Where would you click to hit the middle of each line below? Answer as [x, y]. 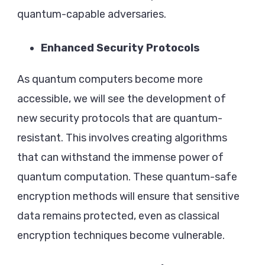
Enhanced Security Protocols [120, 48]
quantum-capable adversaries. [92, 14]
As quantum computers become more [110, 80]
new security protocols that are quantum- [120, 119]
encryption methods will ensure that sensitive [128, 197]
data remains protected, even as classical [118, 216]
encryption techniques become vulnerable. [121, 236]
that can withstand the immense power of [120, 158]
